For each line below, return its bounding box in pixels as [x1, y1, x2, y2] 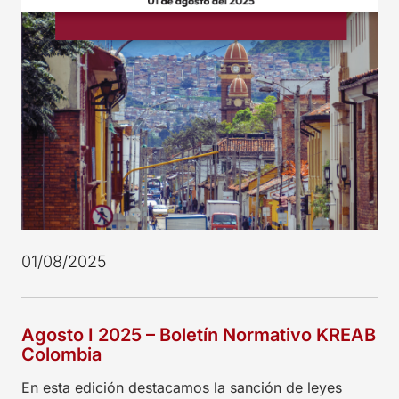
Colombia [21, 343, 102, 365]
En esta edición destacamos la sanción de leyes [21, 378, 342, 396]
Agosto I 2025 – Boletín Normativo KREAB [21, 323, 376, 346]
